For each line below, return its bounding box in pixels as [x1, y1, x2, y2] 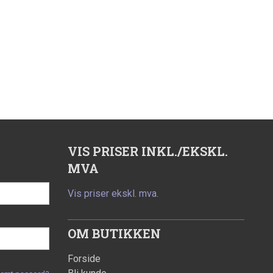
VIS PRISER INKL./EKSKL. [68, 143, 228, 160]
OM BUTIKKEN [68, 225, 161, 242]
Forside [68, 253, 101, 265]
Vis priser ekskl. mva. [68, 188, 158, 200]
